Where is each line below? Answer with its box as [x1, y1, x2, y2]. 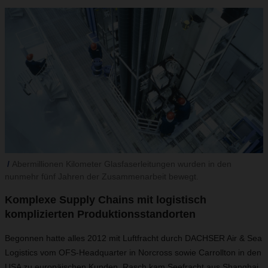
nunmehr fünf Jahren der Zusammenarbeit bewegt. [5, 172, 199, 181]
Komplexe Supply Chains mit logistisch [5, 194, 206, 206]
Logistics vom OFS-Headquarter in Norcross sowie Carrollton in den [5, 248, 261, 257]
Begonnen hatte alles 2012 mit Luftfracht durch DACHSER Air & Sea [5, 233, 262, 243]
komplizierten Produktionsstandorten [5, 208, 196, 220]
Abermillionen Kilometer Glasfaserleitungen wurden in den [12, 159, 232, 169]
